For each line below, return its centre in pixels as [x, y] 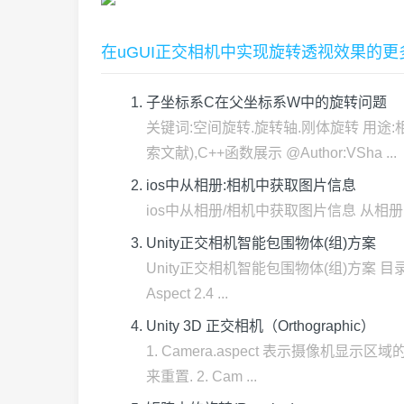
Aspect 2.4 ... [187, 294]
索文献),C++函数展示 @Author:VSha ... [271, 153]
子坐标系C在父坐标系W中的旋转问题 [266, 102]
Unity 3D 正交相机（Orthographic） [261, 326]
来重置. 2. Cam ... [202, 376]
